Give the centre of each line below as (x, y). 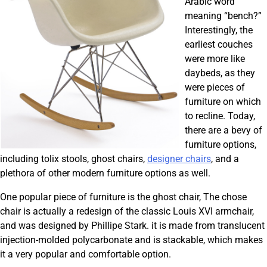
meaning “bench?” (223, 16)
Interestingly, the (219, 30)
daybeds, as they (220, 73)
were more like (215, 59)
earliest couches (219, 45)
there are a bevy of (223, 131)
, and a (225, 159)
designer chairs (179, 159)
